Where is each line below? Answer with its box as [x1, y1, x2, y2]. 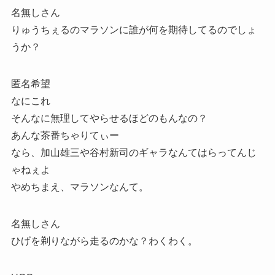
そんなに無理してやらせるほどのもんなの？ [10, 113, 207, 124]
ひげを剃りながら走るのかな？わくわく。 [10, 236, 198, 247]
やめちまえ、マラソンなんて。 [10, 182, 149, 193]
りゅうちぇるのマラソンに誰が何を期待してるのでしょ [10, 25, 257, 36]
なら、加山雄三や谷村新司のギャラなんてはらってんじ [10, 147, 257, 158]
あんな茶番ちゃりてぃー [10, 130, 119, 141]
